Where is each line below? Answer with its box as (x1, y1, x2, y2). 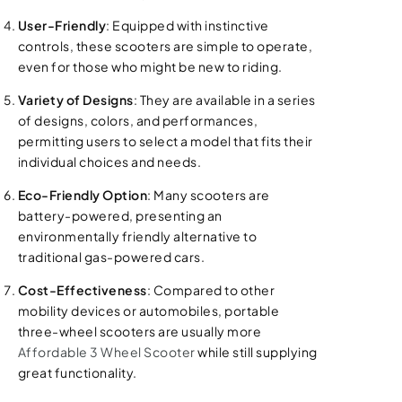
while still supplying (195, 344, 318, 360)
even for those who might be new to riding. (17, 58, 283, 74)
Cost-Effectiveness (17, 282, 147, 298)
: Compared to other (146, 282, 275, 298)
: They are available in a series (133, 92, 316, 108)
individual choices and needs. (17, 153, 202, 170)
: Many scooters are (147, 187, 270, 203)
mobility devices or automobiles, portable (17, 302, 280, 319)
